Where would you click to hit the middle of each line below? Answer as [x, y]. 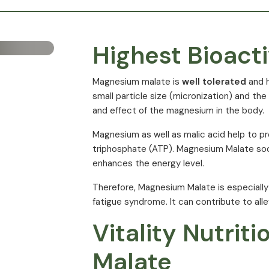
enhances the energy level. [148, 164]
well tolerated [213, 82]
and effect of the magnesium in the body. [178, 111]
